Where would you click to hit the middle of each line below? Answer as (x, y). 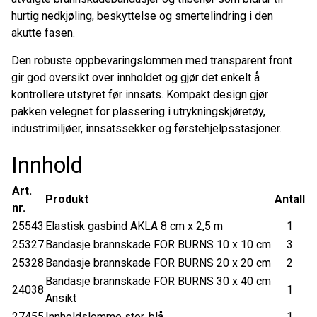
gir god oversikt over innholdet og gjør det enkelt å (136, 77)
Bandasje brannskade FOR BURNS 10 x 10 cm (158, 244)
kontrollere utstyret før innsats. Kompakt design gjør (140, 94)
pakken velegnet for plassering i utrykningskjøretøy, (138, 111)
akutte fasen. (43, 33)
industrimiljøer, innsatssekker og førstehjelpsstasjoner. (146, 128)
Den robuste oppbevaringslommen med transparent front (152, 60)
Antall (290, 199)
